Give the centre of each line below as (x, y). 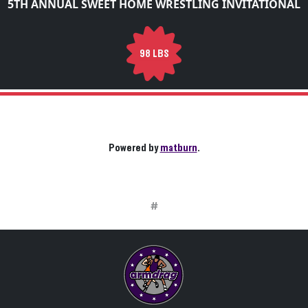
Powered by (134, 148)
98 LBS (154, 53)
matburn (178, 148)
